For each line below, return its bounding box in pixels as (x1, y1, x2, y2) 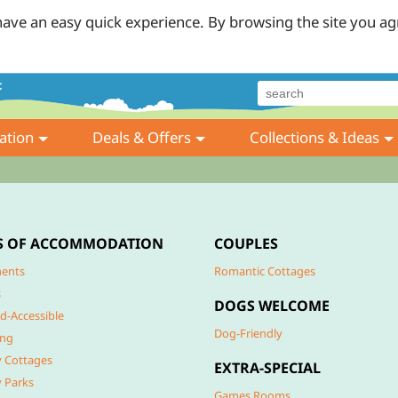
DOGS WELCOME (214, 296, 330, 315)
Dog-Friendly (214, 325, 283, 341)
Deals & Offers (92, 127, 192, 148)
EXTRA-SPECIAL (214, 358, 321, 378)
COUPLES (214, 234, 278, 253)
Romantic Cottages (214, 263, 315, 279)
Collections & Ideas (250, 127, 380, 148)
